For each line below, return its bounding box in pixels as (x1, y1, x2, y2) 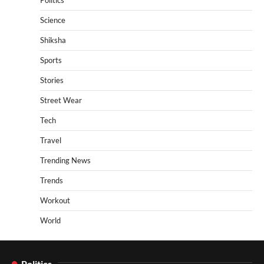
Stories (40, 75, 64, 85)
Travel (40, 135, 61, 145)
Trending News (40, 155, 91, 165)
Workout (40, 195, 70, 205)
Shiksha (40, 35, 66, 45)
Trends (40, 175, 63, 185)
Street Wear (40, 95, 82, 105)
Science (40, 15, 65, 25)
